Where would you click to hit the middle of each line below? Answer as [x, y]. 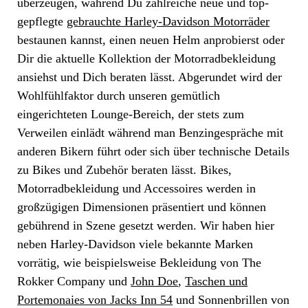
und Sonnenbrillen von [231, 299]
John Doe [155, 281]
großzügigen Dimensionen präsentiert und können [142, 207]
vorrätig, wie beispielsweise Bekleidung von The [140, 262]
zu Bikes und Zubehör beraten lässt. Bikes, [125, 169]
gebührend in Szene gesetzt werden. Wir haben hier [146, 225]
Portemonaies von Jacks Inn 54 [95, 299]
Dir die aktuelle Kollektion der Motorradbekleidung [147, 58]
